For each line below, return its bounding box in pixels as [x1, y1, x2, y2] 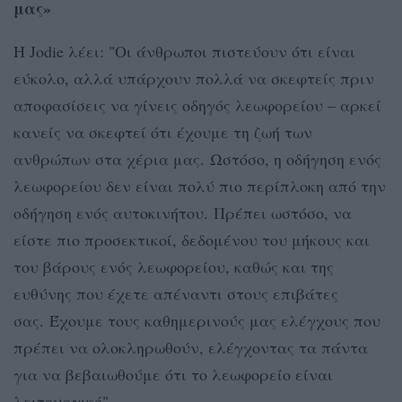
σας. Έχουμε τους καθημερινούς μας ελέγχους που [13, 309, 380, 331]
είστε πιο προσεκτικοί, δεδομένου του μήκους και [13, 228, 370, 250]
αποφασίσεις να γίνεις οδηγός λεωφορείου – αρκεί [13, 93, 381, 116]
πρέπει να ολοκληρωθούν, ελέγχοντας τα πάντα [13, 336, 368, 358]
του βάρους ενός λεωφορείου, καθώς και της [13, 255, 334, 277]
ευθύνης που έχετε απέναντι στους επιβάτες [13, 282, 338, 304]
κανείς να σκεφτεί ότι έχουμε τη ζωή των [13, 120, 312, 143]
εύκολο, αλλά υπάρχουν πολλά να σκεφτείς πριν [13, 66, 374, 89]
